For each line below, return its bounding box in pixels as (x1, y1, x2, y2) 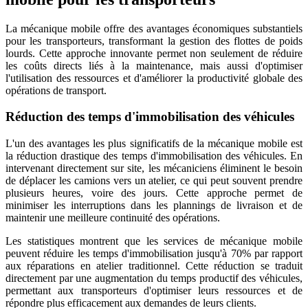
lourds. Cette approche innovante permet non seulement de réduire (5, 47, 302, 59)
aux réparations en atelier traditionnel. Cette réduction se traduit (5, 260, 302, 272)
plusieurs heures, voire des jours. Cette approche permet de (5, 187, 302, 199)
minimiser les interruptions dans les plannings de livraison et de (5, 199, 302, 212)
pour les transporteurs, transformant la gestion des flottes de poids (5, 34, 302, 47)
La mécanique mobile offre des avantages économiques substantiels (5, 22, 302, 34)
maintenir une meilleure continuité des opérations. (5, 212, 220, 224)
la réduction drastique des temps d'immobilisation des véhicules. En (5, 150, 302, 162)
